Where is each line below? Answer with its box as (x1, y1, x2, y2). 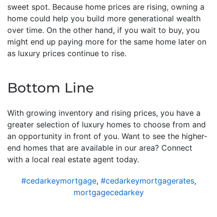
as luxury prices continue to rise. (7, 48, 126, 58)
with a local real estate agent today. (7, 155, 139, 164)
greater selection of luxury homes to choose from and (7, 120, 206, 129)
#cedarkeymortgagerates (100, 176, 194, 186)
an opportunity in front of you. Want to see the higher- (7, 131, 207, 141)
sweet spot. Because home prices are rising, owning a (7, 2, 204, 12)
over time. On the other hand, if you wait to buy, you (7, 25, 200, 35)
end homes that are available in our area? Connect (7, 143, 192, 153)
